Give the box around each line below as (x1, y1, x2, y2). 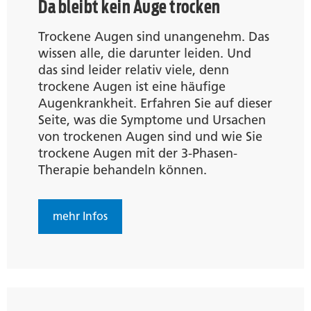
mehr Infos (53, 209, 108, 223)
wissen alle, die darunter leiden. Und (38, 45, 251, 61)
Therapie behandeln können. (38, 162, 207, 178)
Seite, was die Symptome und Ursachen (38, 112, 266, 128)
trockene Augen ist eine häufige (38, 78, 226, 94)
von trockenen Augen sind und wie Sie (38, 128, 262, 144)
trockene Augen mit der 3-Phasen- (38, 145, 237, 161)
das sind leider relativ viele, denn (38, 62, 229, 78)
